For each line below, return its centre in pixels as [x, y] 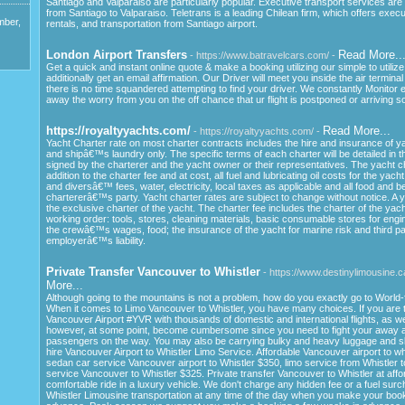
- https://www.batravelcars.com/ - [264, 55]
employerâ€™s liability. [95, 240]
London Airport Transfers [116, 54]
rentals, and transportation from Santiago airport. [151, 23]
